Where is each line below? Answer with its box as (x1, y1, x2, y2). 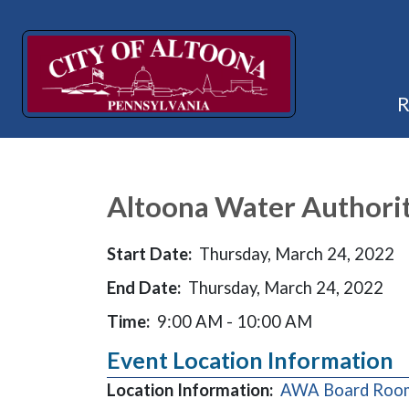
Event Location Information (107, 347, 393, 373)
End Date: (107, 278, 181, 298)
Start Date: (107, 244, 192, 264)
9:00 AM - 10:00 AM (157, 311, 312, 331)
